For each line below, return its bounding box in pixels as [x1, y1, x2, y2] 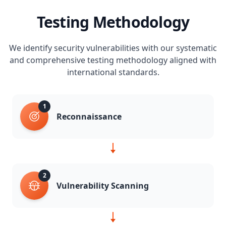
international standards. [67, 67, 159, 78]
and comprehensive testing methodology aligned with [10, 54, 216, 66]
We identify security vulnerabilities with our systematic [9, 42, 217, 54]
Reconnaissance [56, 111, 122, 123]
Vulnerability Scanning [56, 180, 149, 192]
